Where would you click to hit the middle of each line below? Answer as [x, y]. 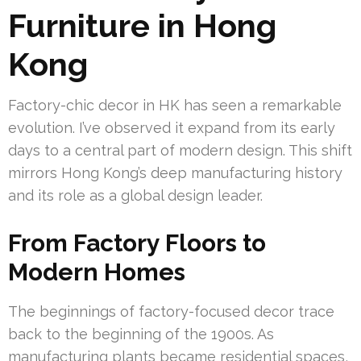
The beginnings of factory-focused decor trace [171, 311]
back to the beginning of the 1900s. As [141, 334]
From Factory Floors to [137, 243]
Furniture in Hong [142, 25]
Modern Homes [97, 272]
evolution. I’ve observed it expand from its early [172, 127]
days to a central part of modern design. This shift [180, 150]
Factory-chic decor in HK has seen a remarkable [175, 105]
